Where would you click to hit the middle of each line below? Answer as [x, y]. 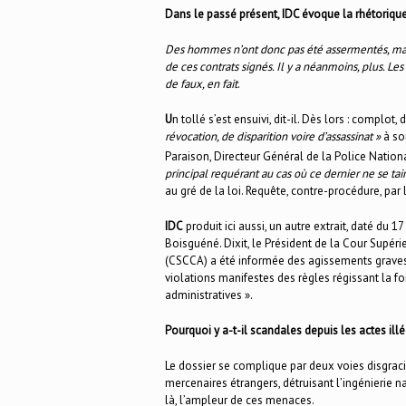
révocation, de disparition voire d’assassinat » [273, 136]
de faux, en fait [201, 83]
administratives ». [210, 295]
